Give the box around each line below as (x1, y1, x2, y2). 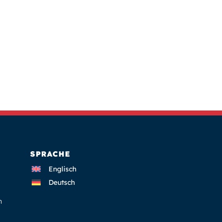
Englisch (48, 164, 76, 173)
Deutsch (48, 177, 75, 187)
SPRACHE (30, 149, 70, 159)
